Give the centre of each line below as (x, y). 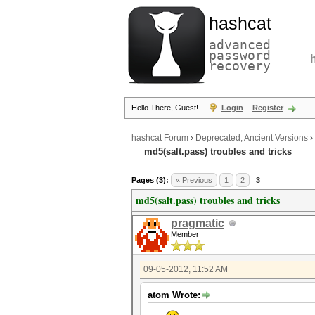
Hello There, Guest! (166, 108)
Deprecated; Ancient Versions (252, 138)
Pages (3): (150, 180)
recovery (240, 66)
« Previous (194, 180)
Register (268, 108)
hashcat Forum (160, 138)
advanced (240, 45)
